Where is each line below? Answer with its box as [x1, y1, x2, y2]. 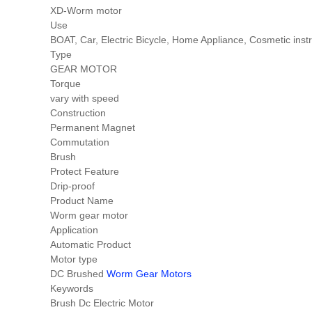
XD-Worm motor [50, 5, 122, 17]
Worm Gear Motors [107, 268, 192, 280]
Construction [50, 107, 106, 119]
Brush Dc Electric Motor [50, 297, 154, 309]
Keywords [50, 283, 93, 295]
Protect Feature [50, 166, 119, 178]
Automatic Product [50, 239, 131, 251]
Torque [50, 78, 81, 90]
